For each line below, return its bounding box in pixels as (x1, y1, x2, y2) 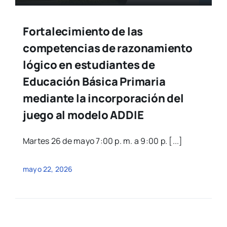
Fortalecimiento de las (22, 23, 143, 39)
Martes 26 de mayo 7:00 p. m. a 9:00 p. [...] (22, 135, 183, 146)
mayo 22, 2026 (22, 164, 73, 174)
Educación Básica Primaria (22, 73, 166, 89)
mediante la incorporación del (22, 90, 184, 106)
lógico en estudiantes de (22, 57, 155, 72)
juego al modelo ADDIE (22, 107, 144, 123)
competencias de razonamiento (22, 40, 193, 56)
